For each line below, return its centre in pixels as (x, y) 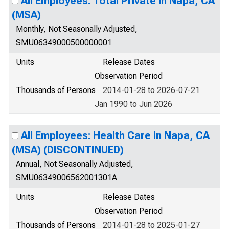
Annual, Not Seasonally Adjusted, (75, 164)
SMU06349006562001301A (66, 178)
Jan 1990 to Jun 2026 (133, 104)
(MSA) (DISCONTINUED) (68, 150)
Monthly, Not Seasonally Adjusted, (77, 29)
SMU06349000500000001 (64, 43)
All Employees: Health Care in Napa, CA (115, 135)
